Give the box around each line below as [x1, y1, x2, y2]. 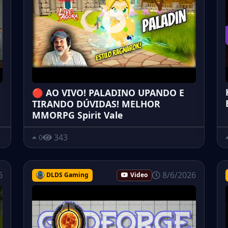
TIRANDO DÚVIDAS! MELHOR [32, 97, 160, 110]
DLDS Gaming [46, 170, 89, 179]
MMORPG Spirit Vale [32, 108, 123, 121]
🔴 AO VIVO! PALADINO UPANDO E [32, 86, 184, 99]
